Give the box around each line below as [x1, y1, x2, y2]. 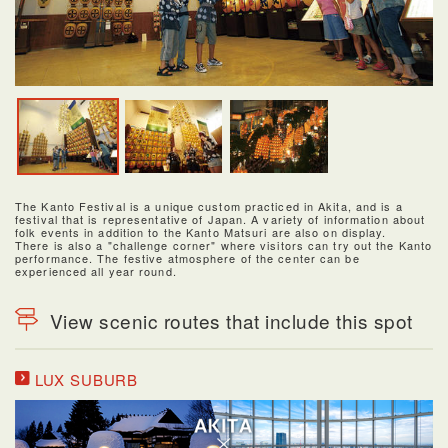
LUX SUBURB [30, 368, 139, 390]
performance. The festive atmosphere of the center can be [15, 249, 360, 266]
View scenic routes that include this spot [50, 306, 413, 334]
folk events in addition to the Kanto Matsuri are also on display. [15, 223, 387, 240]
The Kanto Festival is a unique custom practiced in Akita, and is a [15, 197, 403, 214]
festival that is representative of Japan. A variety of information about [15, 210, 426, 227]
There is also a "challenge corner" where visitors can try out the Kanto [15, 236, 433, 253]
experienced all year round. [15, 262, 177, 279]
